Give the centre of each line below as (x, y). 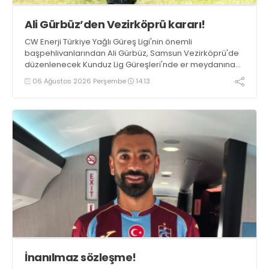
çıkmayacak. (50, 76)
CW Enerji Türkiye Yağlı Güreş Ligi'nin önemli (108, 41)
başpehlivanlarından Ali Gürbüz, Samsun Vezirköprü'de (132, 53)
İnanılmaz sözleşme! (80, 258)
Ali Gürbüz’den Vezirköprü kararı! (115, 24)
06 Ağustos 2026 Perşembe (79, 81)
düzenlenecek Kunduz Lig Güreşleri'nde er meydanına (130, 64)
